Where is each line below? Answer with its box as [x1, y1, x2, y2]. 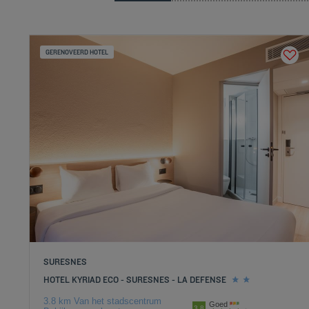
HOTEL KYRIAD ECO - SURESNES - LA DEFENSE [43, 274, 227, 285]
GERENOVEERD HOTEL [46, 48, 109, 56]
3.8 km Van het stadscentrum [43, 296, 162, 306]
